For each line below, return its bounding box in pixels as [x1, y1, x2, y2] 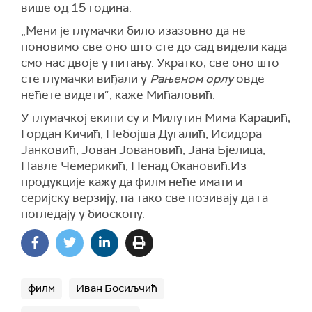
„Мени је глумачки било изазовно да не [21, 23, 246, 39]
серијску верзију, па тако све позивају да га [21, 190, 268, 206]
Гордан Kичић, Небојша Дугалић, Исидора [21, 126, 262, 142]
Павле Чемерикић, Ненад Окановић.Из [21, 158, 247, 174]
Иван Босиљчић [76, 281, 157, 296]
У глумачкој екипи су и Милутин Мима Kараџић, [21, 110, 290, 126]
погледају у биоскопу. [21, 206, 145, 222]
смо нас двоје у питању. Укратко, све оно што [21, 55, 279, 71]
